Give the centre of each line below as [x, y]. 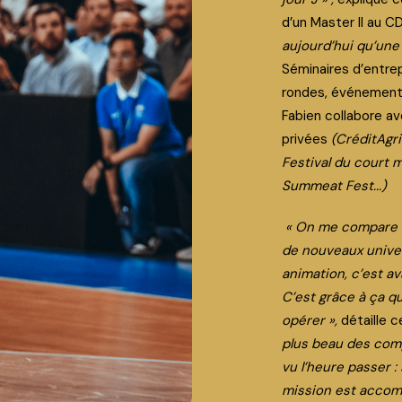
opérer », [311, 320]
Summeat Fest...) [334, 186]
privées [306, 139]
